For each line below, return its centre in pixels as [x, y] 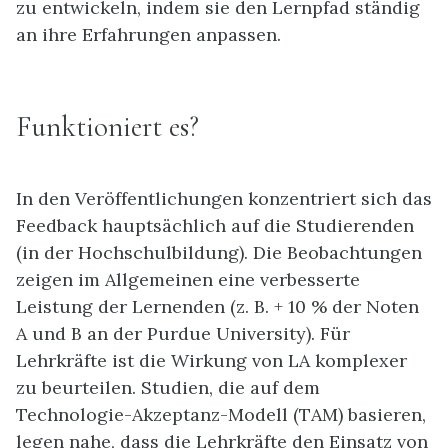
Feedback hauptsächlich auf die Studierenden [215, 225]
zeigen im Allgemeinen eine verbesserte [188, 279]
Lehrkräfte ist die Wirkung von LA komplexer [211, 360]
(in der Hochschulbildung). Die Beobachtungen [219, 252]
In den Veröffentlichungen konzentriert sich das [224, 198]
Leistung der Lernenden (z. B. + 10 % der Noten [217, 306]
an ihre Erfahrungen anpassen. [148, 35]
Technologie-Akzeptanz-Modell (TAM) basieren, [221, 414]
